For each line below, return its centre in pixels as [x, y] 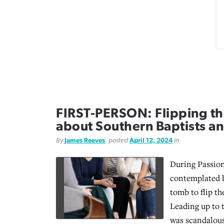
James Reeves [85, 141]
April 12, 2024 [151, 141]
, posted [117, 141]
